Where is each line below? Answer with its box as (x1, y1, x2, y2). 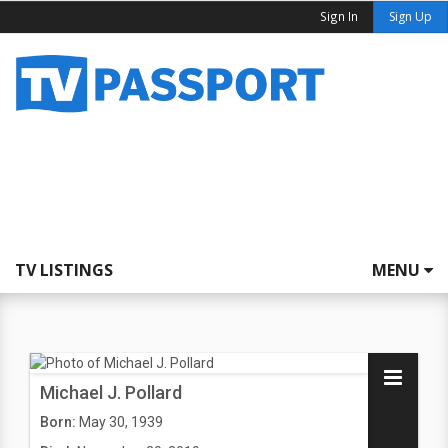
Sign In (320, 8, 358, 24)
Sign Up (389, 8, 432, 25)
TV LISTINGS (15, 259, 113, 281)
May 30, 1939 (79, 414, 163, 430)
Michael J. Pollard (40, 382, 182, 403)
